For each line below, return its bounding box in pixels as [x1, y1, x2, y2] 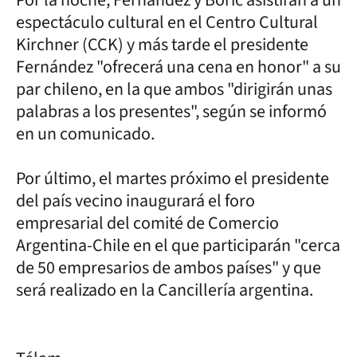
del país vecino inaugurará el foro [16, 187, 255, 214]
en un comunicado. [16, 120, 155, 147]
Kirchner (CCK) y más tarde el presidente [16, 31, 308, 57]
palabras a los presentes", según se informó [16, 98, 327, 124]
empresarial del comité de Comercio [16, 210, 279, 236]
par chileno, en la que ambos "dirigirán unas [16, 76, 332, 102]
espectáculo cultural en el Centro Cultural [16, 9, 318, 35]
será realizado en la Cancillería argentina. [16, 277, 313, 303]
